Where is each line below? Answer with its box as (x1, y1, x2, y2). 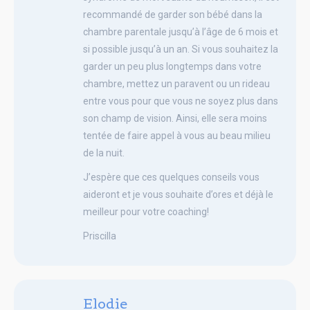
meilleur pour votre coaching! (83, 206, 209, 217)
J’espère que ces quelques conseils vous (83, 171, 259, 183)
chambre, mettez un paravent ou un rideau (83, 77, 270, 89)
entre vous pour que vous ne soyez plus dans (83, 95, 278, 107)
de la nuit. (83, 147, 125, 158)
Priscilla (83, 230, 116, 241)
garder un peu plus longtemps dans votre (83, 60, 262, 72)
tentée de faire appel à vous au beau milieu (83, 129, 271, 141)
